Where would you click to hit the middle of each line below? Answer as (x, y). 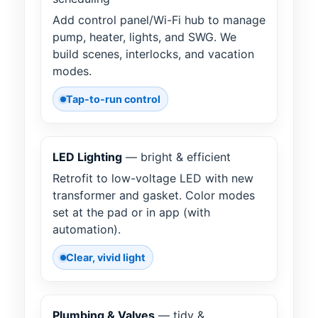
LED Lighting (87, 157)
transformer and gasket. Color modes (154, 196)
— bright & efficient (176, 157)
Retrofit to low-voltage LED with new (153, 179)
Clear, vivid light (106, 258)
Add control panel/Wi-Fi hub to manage (159, 20)
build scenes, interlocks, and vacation (153, 54)
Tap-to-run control (113, 99)
